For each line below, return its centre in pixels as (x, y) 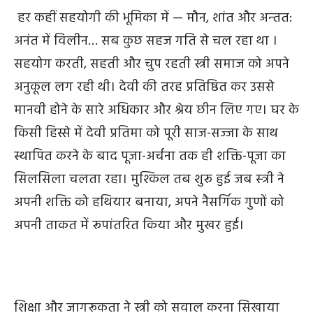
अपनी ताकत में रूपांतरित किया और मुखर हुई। (131, 226)
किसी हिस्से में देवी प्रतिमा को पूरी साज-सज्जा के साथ (146, 134)
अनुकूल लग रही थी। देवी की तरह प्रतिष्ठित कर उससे (144, 88)
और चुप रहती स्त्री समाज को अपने (206, 65)
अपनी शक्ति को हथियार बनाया (91, 203)
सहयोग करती (49, 65)
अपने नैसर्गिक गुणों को (230, 203)
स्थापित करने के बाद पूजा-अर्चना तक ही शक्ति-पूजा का (150, 157)
